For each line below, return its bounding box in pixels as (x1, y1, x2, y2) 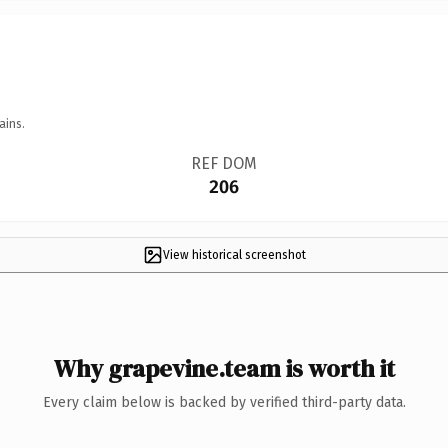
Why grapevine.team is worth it (53, 351, 395, 385)
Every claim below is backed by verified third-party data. (42, 393, 406, 411)
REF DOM (190, 153, 257, 173)
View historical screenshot (162, 247, 306, 262)
